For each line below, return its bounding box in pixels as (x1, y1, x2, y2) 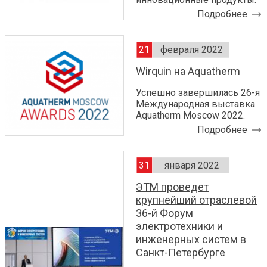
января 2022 (164, 160, 219, 172)
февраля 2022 (160, 44, 223, 56)
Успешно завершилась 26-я (136, 87, 260, 99)
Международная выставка (136, 98, 255, 110)
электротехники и (136, 220, 223, 233)
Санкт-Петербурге (136, 246, 225, 259)
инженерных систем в (136, 233, 246, 246)
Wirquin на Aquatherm (136, 65, 240, 78)
